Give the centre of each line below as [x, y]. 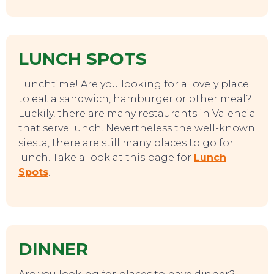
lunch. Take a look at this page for [106, 158]
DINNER [53, 249]
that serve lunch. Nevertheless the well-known [137, 128]
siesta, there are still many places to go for [126, 143]
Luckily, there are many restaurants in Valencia [137, 114]
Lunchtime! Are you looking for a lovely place [134, 84]
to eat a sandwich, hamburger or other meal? [135, 99]
